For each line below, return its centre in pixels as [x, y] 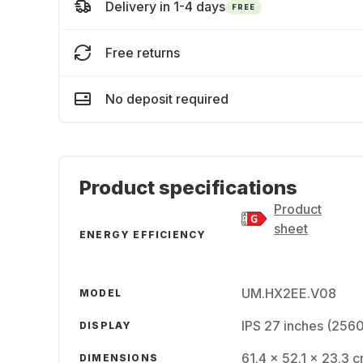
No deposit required [167, 99]
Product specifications [188, 188]
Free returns [143, 53]
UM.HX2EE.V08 [289, 293]
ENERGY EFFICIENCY [143, 235]
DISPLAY [106, 325]
